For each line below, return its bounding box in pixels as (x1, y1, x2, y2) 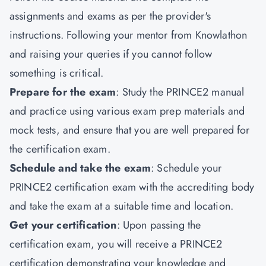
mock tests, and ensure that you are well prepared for (9, 122, 250, 138)
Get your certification (9, 217, 117, 233)
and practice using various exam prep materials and (9, 103, 245, 119)
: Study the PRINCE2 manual (116, 84, 245, 100)
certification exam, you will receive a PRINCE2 (9, 236, 223, 252)
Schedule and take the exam (9, 160, 151, 176)
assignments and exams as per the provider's (9, 8, 211, 24)
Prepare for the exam (9, 84, 116, 100)
